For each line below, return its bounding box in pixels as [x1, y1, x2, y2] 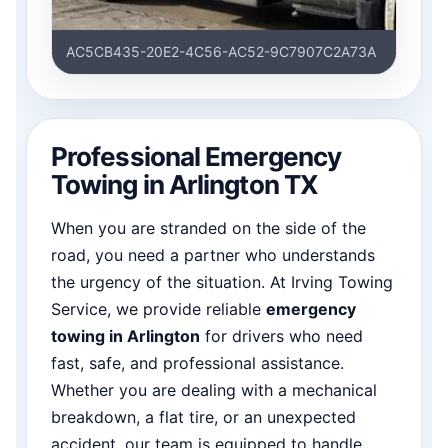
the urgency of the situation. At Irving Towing [51, 271, 393, 292]
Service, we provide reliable [51, 298, 266, 319]
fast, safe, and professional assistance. [51, 352, 344, 373]
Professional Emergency [51, 140, 341, 172]
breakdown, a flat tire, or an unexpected [51, 406, 356, 427]
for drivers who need [200, 325, 363, 346]
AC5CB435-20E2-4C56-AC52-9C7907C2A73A [66, 42, 376, 60]
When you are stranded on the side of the [51, 217, 366, 238]
